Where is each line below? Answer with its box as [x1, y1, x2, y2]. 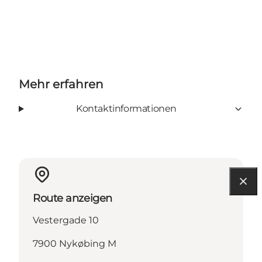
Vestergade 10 [33, 215, 99, 226]
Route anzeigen [33, 192, 112, 205]
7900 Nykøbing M [33, 238, 116, 250]
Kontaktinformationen [75, 103, 177, 115]
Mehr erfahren [19, 77, 104, 92]
